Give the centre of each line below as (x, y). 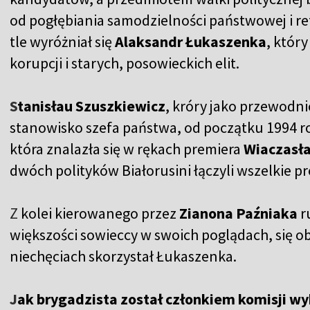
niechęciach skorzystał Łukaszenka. (125, 256)
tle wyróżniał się (62, 42)
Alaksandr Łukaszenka (191, 42)
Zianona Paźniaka (238, 213)
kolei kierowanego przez (99, 213)
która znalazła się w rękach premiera (127, 149)
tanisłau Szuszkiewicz (91, 106)
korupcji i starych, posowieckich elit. (126, 63)
